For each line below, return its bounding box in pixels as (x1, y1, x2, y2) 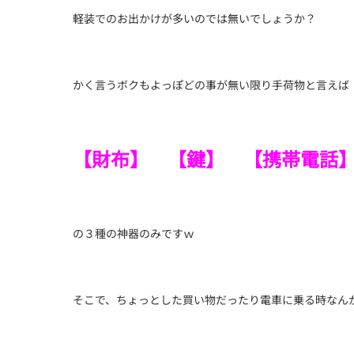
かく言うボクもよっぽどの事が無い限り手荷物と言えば (73, 77, 349, 92)
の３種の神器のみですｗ (73, 225, 194, 241)
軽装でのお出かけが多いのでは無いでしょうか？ (73, 10, 316, 26)
